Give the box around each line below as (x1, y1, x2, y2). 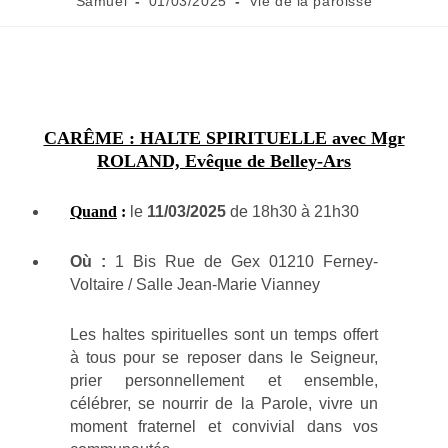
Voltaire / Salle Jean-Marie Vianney (70, 276, 320, 294)
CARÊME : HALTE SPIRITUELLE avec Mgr (43, 128, 405, 149)
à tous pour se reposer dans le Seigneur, (70, 349, 378, 367)
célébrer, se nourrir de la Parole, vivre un (70, 395, 378, 413)
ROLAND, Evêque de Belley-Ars (97, 151, 351, 172)
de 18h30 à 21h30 (226, 203, 359, 221)
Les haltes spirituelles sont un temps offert (70, 326, 378, 344)
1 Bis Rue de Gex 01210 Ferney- (106, 253, 378, 271)
